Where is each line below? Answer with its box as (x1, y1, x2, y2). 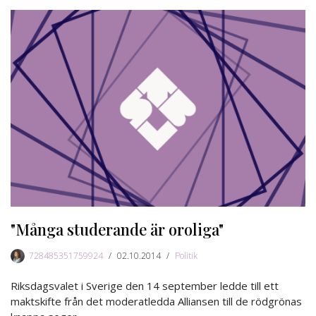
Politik (175, 249, 197, 262)
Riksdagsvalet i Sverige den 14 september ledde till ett (11, 278, 279, 293)
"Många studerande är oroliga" (11, 218, 224, 240)
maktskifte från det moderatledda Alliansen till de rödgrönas (11, 293, 302, 308)
